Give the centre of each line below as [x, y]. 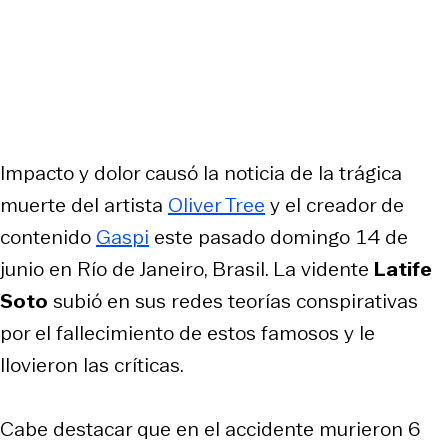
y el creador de [334, 204]
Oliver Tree [216, 204]
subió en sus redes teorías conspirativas [233, 300]
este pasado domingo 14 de [278, 236]
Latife [403, 268]
